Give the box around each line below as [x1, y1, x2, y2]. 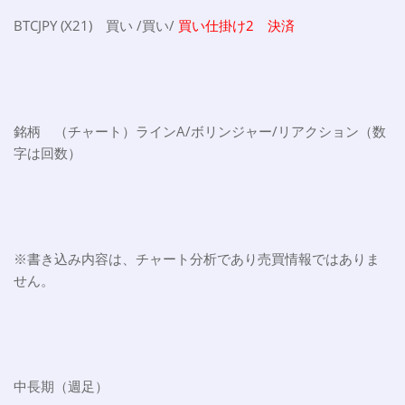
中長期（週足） [14, 377, 108, 396]
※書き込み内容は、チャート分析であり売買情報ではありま [14, 250, 380, 268]
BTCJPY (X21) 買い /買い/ [14, 16, 178, 35]
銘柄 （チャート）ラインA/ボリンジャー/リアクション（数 [14, 122, 386, 141]
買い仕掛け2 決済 [178, 16, 295, 35]
